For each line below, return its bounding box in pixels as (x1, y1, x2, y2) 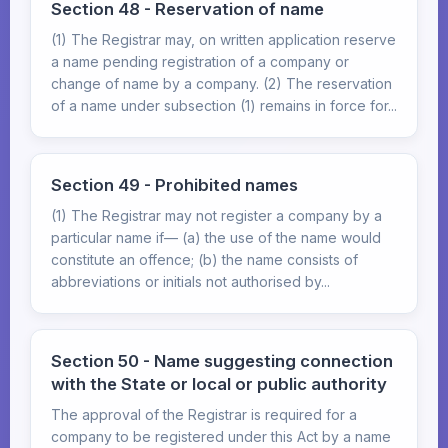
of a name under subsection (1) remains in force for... (51, 97, 397, 114)
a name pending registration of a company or (51, 53, 349, 70)
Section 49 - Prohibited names (51, 175, 298, 195)
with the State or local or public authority (51, 374, 387, 394)
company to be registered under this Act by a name (51, 428, 391, 445)
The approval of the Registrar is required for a (51, 406, 357, 423)
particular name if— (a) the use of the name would (51, 229, 381, 246)
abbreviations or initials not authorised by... (51, 273, 330, 290)
